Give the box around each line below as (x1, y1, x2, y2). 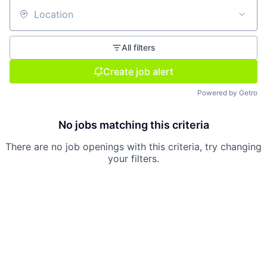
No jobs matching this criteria (58, 119, 209, 131)
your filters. (108, 153, 159, 164)
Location (9, 13, 48, 26)
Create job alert (103, 66, 173, 77)
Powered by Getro (197, 88, 257, 97)
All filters (121, 42, 156, 52)
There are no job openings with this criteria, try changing (5, 141, 262, 153)
